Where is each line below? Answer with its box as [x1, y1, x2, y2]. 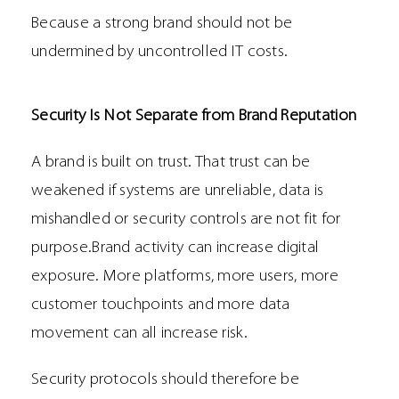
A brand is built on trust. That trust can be [31, 154, 311, 172]
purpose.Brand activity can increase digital [31, 240, 320, 257]
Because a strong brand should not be [31, 15, 293, 33]
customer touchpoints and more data [31, 297, 290, 314]
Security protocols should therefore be [31, 371, 299, 389]
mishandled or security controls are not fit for [31, 211, 341, 229]
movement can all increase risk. [31, 325, 248, 343]
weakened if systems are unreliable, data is [31, 183, 324, 200]
